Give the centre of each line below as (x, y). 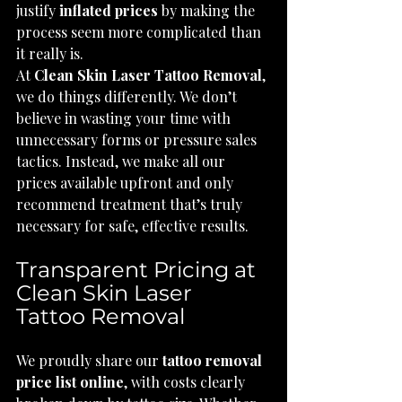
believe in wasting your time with (125, 118)
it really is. (50, 53)
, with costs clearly (186, 382)
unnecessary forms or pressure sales (138, 140)
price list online (70, 382)
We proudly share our (89, 360)
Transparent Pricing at (139, 270)
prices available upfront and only (127, 183)
